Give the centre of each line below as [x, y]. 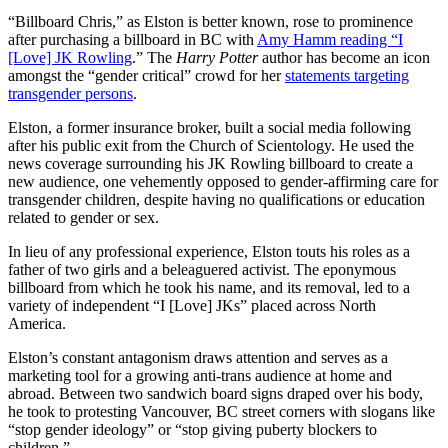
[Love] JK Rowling [70, 57]
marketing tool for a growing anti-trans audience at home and [200, 375]
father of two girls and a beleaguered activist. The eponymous [202, 269]
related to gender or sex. [85, 217]
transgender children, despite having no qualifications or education [216, 199]
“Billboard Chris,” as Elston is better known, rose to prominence [210, 21]
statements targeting [347, 75]
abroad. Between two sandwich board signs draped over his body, [215, 393]
